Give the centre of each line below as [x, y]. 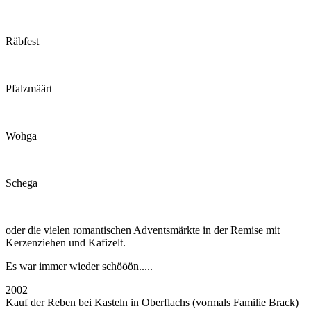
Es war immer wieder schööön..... [79, 266]
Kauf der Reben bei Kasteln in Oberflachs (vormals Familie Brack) [152, 302]
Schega [22, 183]
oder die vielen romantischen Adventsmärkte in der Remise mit [143, 230]
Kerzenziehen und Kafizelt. [66, 242]
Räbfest [22, 41]
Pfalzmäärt [29, 88]
